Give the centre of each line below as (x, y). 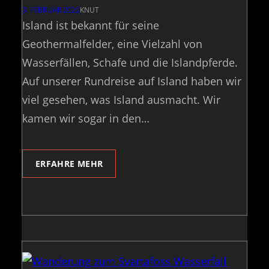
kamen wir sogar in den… (86, 118)
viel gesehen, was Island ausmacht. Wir (121, 99)
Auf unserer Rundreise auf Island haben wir (132, 81)
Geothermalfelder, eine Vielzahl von (112, 44)
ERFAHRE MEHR (69, 164)
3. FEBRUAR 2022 (51, 10)
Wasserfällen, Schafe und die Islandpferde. (130, 62)
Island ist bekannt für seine (91, 25)
